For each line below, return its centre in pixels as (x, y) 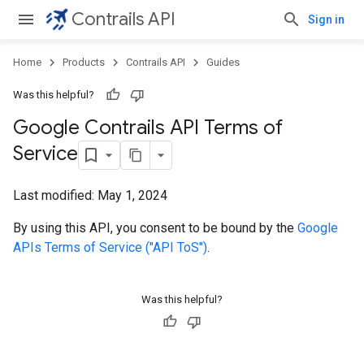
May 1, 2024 (132, 195)
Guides (223, 62)
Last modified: (55, 195)
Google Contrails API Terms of (148, 128)
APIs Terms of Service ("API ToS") (110, 247)
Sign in (326, 19)
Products (84, 62)
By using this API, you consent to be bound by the (155, 228)
